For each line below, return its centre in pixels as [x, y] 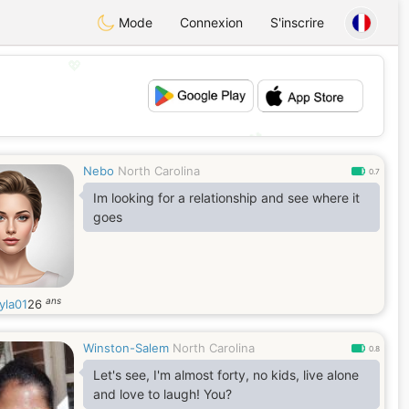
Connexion [211, 22]
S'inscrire [297, 22]
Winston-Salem [126, 348]
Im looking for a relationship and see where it [226, 198]
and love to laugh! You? [163, 394]
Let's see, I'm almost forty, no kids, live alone [226, 375]
